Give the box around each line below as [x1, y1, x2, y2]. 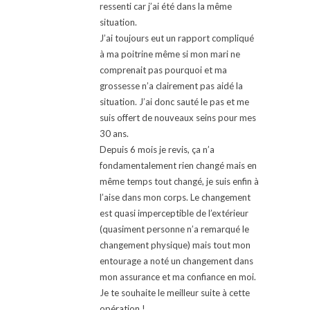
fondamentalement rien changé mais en [100, 160, 257, 172]
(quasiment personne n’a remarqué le [100, 224, 249, 235]
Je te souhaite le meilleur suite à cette [100, 287, 250, 299]
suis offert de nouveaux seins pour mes [100, 112, 256, 124]
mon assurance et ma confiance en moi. [100, 271, 256, 283]
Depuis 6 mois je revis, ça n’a [100, 144, 215, 156]
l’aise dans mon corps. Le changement [100, 192, 250, 203]
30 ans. [100, 128, 129, 140]
